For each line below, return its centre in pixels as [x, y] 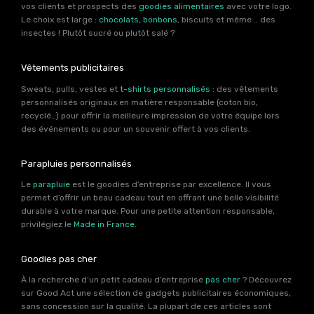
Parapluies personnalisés [76, 163]
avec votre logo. [258, 7]
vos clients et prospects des [80, 7]
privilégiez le [47, 224]
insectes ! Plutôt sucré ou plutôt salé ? [98, 33]
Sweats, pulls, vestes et [70, 89]
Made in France [104, 224]
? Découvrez [266, 280]
